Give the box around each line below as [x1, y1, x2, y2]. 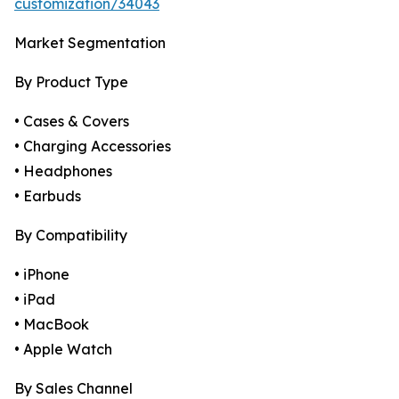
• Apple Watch [14, 340, 112, 359]
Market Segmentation [14, 34, 166, 53]
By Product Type [14, 73, 128, 92]
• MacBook [14, 315, 89, 334]
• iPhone [14, 265, 69, 284]
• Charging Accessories [14, 137, 171, 156]
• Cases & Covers [14, 112, 129, 131]
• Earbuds [14, 187, 81, 206]
